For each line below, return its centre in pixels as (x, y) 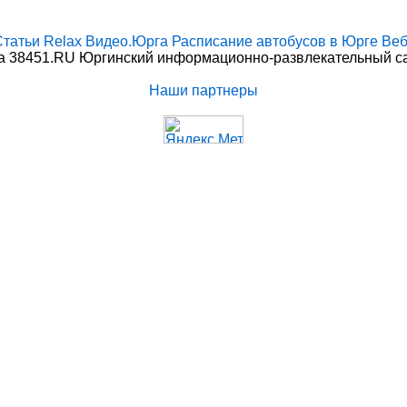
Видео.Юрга (127, 41)
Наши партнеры (203, 90)
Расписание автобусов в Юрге (275, 41)
